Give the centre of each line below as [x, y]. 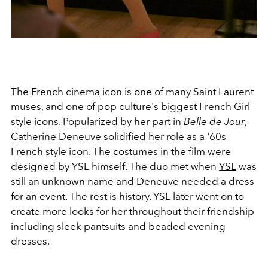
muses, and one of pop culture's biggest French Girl [130, 107]
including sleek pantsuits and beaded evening [118, 226]
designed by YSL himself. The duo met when [115, 167]
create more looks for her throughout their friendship [133, 211]
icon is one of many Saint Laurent [177, 92]
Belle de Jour [214, 122]
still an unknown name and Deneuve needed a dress [133, 182]
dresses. [30, 241]
